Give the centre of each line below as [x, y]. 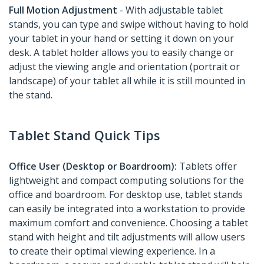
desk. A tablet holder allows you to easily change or [121, 53]
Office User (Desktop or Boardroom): [93, 166]
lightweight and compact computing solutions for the [126, 181]
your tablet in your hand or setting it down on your [121, 39]
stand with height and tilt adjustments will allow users [127, 237]
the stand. [31, 95]
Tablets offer [207, 166]
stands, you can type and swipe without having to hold [128, 24]
